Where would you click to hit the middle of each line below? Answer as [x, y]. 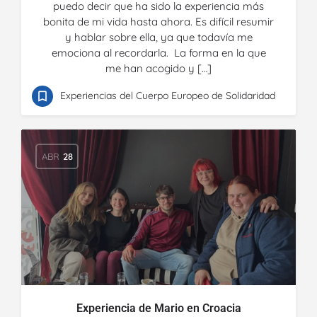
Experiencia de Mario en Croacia [158, 308]
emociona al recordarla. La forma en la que [158, 53]
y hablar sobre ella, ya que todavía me [158, 37]
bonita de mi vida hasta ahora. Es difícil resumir [158, 22]
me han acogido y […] [158, 68]
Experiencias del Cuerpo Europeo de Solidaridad [168, 96]
